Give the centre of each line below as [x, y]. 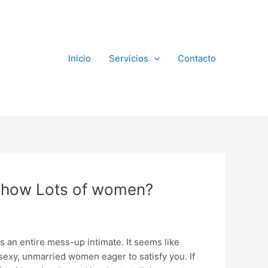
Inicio [80, 58]
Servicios [129, 58]
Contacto [197, 58]
